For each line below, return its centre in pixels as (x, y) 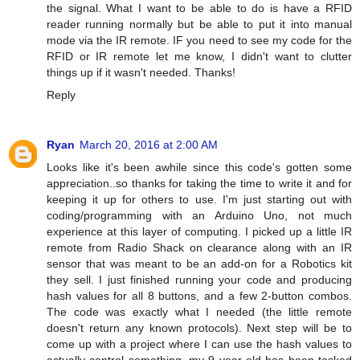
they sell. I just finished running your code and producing (199, 280)
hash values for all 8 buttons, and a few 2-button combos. (199, 296)
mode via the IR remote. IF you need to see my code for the (199, 41)
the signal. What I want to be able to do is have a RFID (199, 8)
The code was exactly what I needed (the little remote (199, 312)
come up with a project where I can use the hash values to (199, 344)
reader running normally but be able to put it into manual (199, 25)
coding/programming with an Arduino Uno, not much (199, 216)
